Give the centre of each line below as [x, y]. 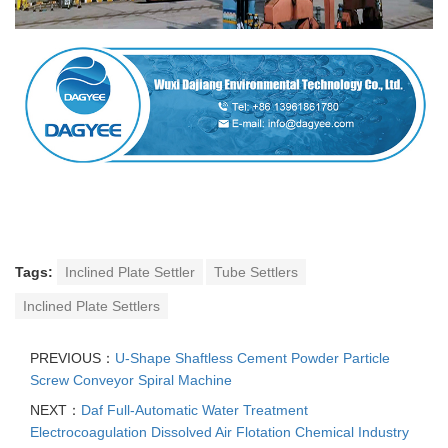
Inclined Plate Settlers [91, 305]
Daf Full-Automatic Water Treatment [194, 409]
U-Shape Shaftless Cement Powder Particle [252, 357]
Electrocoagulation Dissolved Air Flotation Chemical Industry [219, 431]
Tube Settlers [256, 271]
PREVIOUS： [72, 357]
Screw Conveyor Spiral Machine [131, 379]
